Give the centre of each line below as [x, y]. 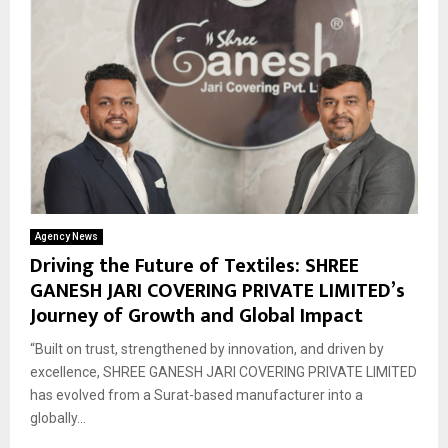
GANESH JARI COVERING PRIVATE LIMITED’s [217, 291]
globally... [58, 418]
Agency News [66, 237]
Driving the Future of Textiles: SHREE [194, 266]
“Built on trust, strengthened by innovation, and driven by [207, 349]
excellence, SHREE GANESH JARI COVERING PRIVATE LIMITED [223, 372]
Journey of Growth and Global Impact [196, 316]
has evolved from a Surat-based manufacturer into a [196, 395]
